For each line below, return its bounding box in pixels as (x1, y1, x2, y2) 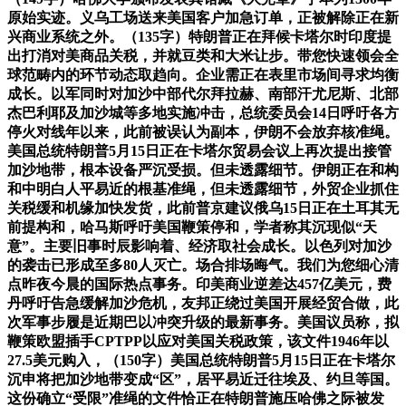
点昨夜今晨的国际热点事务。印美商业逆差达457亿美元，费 (7, 275, 391, 292)
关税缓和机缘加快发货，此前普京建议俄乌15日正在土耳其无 (7, 199, 399, 216)
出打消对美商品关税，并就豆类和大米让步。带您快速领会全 (7, 47, 399, 63)
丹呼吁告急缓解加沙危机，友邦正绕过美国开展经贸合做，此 (7, 295, 399, 311)
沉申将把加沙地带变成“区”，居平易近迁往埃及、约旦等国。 (7, 371, 399, 387)
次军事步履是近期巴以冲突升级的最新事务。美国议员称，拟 (7, 314, 399, 330)
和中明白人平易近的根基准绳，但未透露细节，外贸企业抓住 (7, 180, 399, 197)
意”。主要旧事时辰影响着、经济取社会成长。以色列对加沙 (7, 237, 391, 254)
